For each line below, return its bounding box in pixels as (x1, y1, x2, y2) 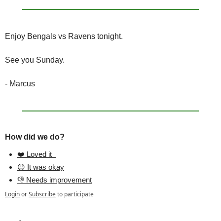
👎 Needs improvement (17, 176, 92, 184)
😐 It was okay (17, 163, 64, 172)
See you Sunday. (5, 56, 65, 65)
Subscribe (29, 190, 56, 199)
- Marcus (5, 79, 35, 88)
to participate (57, 190, 94, 199)
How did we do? (5, 133, 65, 142)
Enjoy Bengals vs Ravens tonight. (5, 32, 123, 41)
